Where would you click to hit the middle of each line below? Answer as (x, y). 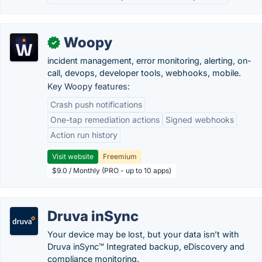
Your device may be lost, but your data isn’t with (143, 234)
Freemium (120, 156)
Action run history (84, 135)
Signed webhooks (200, 120)
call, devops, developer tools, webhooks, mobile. (144, 73)
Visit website (73, 156)
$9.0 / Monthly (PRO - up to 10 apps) (112, 170)
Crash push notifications (96, 104)
